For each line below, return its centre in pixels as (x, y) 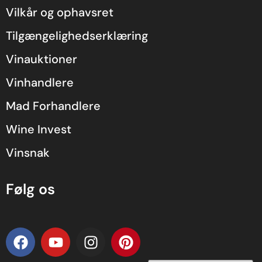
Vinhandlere (40, 83)
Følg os (30, 189)
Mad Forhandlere (53, 106)
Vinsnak (28, 153)
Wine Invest (39, 130)
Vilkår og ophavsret (60, 13)
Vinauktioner (42, 59)
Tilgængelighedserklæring (77, 36)
